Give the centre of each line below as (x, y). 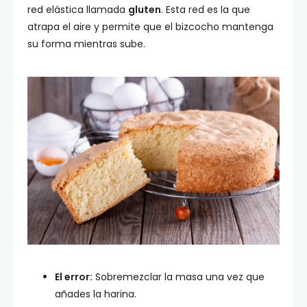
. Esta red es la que (206, 10)
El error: (74, 277)
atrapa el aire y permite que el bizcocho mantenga (150, 27)
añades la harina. (96, 294)
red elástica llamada (78, 10)
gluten (145, 10)
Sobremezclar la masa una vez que (179, 277)
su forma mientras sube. (86, 44)
